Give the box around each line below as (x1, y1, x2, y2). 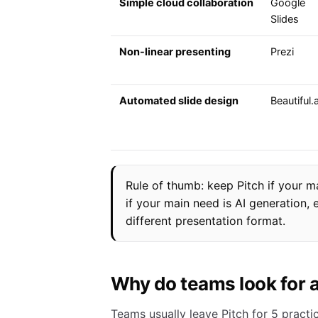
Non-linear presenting (119, 45, 231, 59)
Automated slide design (119, 94, 238, 108)
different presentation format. (126, 214, 285, 229)
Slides (270, 13, 299, 26)
